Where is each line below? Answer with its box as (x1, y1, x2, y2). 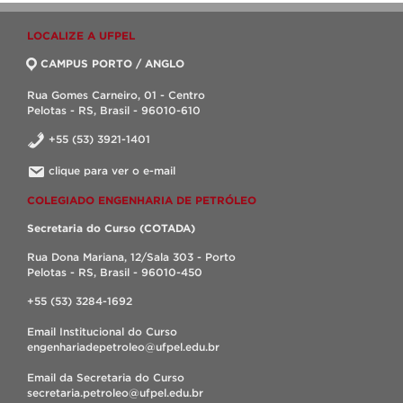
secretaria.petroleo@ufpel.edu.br (27, 387, 203, 399)
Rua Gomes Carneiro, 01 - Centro (27, 89, 205, 101)
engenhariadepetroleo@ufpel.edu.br (27, 341, 219, 353)
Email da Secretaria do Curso (27, 372, 184, 383)
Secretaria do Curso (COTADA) (27, 222, 195, 234)
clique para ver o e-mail (49, 165, 175, 176)
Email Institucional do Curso (27, 326, 177, 337)
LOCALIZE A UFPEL (27, 30, 135, 41)
